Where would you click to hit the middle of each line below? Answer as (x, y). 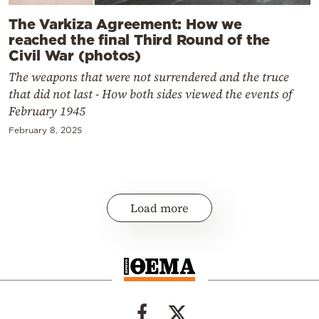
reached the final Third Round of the (140, 39)
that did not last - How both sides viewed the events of (151, 94)
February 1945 (47, 111)
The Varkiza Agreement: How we (125, 23)
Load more (159, 208)
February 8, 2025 (45, 130)
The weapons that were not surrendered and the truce (149, 77)
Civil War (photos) (75, 54)
